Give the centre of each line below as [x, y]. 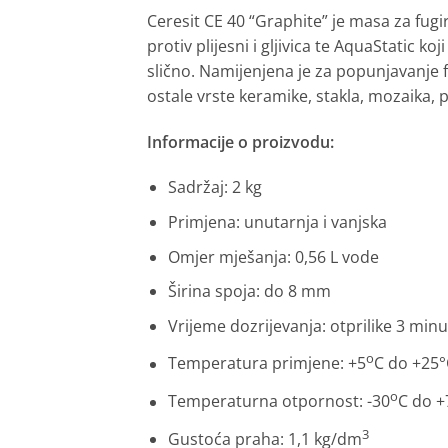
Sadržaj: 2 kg [214, 187]
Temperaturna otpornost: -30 [278, 401]
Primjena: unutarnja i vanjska [277, 221]
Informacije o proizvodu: [240, 141]
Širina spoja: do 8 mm [249, 291]
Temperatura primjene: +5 [266, 363]
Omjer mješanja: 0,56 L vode [273, 256]
